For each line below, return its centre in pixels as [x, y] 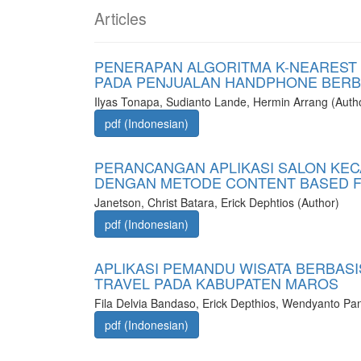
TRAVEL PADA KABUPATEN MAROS [216, 283]
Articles [120, 19]
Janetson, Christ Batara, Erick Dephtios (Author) [217, 202]
